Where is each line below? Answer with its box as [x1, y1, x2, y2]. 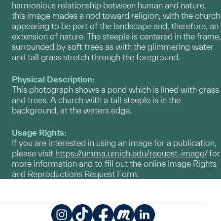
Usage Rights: [12, 128, 67, 137]
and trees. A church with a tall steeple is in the [12, 95, 181, 105]
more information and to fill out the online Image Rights [12, 159, 217, 168]
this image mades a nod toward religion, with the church [12, 11, 220, 20]
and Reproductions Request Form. [12, 169, 139, 179]
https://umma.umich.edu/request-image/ [55, 148, 207, 158]
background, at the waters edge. [12, 106, 132, 115]
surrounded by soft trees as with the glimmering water [12, 42, 214, 51]
